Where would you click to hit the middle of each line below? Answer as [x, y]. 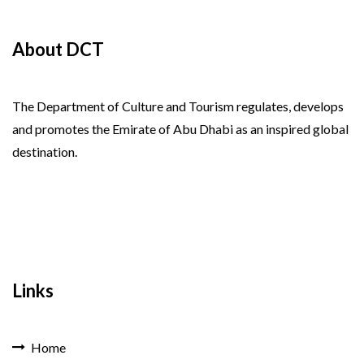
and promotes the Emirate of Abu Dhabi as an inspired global [180, 129]
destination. [45, 152]
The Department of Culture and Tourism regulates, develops [178, 106]
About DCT [58, 50]
